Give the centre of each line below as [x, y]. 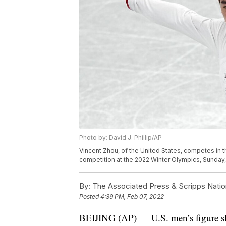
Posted [90, 197]
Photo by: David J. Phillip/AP [121, 138]
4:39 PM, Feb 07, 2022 [132, 197]
